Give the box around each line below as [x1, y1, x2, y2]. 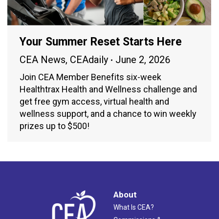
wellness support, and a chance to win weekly [20, 109, 197, 119]
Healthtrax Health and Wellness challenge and [20, 84, 197, 95]
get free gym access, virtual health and [20, 96, 169, 107]
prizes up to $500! [20, 121, 89, 131]
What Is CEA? [113, 203, 154, 212]
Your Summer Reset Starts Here [20, 35, 182, 49]
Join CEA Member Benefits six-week [20, 72, 161, 83]
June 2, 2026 [115, 54, 170, 66]
